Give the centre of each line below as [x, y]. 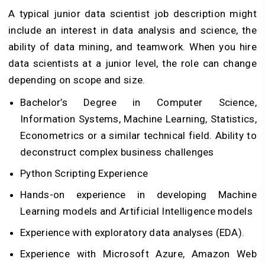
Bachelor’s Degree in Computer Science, [138, 102]
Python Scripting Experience [84, 173]
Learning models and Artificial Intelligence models [136, 211]
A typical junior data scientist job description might [132, 13]
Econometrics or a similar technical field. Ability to [138, 135]
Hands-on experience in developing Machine [138, 194]
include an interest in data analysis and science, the [132, 30]
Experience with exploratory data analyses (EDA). [132, 232]
